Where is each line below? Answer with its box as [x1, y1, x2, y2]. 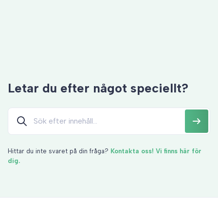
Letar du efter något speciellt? [8, 80, 192, 96]
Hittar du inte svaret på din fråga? [8, 147, 110, 155]
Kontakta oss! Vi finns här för [110, 147, 201, 155]
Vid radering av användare [36, 9, 136, 19]
